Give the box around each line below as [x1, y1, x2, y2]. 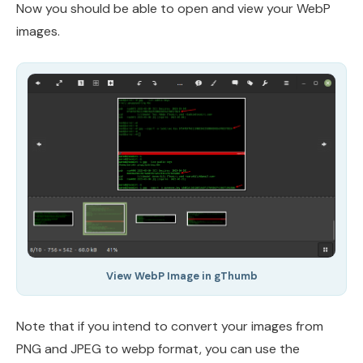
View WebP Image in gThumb [105, 268, 258, 283]
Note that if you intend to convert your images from [16, 317, 323, 335]
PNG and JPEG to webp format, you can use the [16, 340, 300, 357]
